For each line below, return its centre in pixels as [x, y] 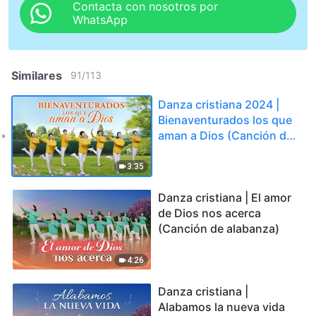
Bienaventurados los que [225, 120]
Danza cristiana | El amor [225, 198]
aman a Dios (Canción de [225, 135]
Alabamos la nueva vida [221, 306]
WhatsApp [100, 19]
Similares [37, 75]
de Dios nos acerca [209, 213]
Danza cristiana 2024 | [219, 104]
